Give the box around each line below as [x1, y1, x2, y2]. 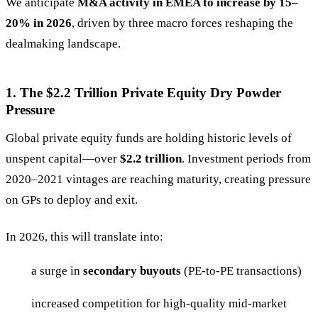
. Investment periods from [182, 151, 311, 165]
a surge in [31, 264, 83, 278]
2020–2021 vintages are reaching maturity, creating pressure [6, 172, 311, 186]
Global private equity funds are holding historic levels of [6, 131, 292, 145]
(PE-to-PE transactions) [181, 264, 302, 278]
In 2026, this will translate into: [6, 229, 163, 243]
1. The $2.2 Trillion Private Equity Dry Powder [6, 85, 281, 101]
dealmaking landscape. [6, 37, 121, 51]
